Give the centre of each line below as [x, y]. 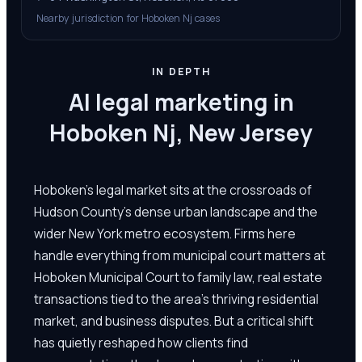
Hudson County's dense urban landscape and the [176, 211]
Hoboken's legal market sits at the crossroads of [173, 189]
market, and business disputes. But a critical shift [174, 320]
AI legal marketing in [181, 102]
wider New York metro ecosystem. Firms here [165, 233]
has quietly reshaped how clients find [141, 342]
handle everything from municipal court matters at [180, 255]
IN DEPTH [181, 72]
